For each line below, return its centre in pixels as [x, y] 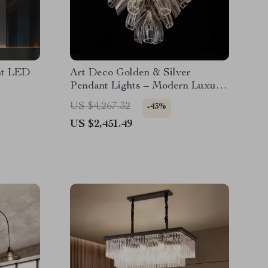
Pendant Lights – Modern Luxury [148, 86]
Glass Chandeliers [112, 99]
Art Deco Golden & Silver [130, 73]
